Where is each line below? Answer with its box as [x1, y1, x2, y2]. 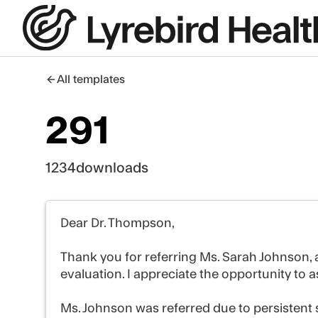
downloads [76, 161, 148, 175]
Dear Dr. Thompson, [60, 217, 175, 229]
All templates [57, 74, 125, 85]
